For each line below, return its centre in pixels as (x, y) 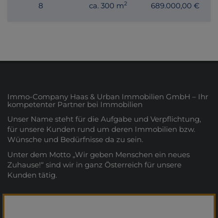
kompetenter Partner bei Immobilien (75, 105)
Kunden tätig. (32, 175)
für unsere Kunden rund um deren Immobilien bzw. (101, 129)
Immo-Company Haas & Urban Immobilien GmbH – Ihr (108, 97)
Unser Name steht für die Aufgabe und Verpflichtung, (104, 119)
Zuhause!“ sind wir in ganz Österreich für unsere (94, 165)
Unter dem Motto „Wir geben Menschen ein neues (99, 155)
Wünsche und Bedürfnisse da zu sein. (75, 139)
